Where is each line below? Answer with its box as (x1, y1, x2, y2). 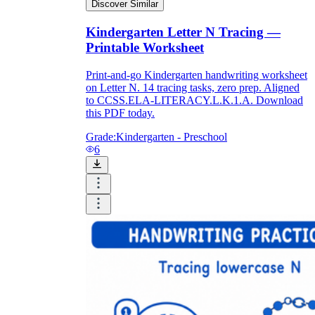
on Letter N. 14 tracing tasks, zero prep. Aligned (86, 81, 300, 94)
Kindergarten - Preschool (116, 130, 227, 143)
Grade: (86, 130, 116, 143)
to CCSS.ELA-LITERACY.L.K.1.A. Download (86, 94, 303, 106)
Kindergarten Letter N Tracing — (86, 25, 281, 40)
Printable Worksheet (86, 40, 204, 56)
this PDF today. (86, 106, 155, 119)
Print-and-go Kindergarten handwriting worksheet (86, 68, 307, 81)
